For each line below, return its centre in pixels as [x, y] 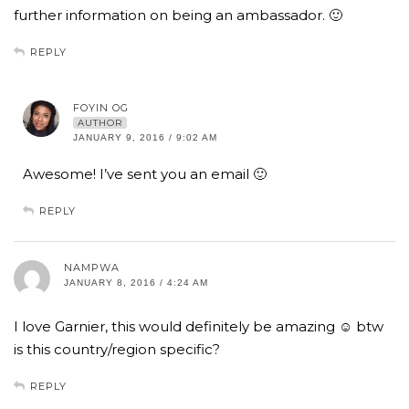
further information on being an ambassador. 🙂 [178, 16]
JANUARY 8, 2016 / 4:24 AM [136, 283]
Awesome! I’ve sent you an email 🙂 [145, 174]
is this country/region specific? [117, 350]
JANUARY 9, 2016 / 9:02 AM [145, 138]
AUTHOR [100, 123]
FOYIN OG [101, 108]
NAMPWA [92, 268]
